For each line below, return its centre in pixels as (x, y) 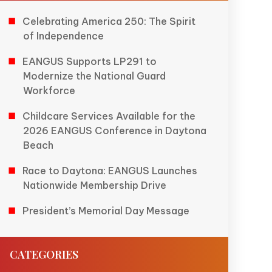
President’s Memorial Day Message (106, 210)
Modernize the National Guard (95, 76)
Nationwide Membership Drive (95, 185)
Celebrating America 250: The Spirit (109, 21)
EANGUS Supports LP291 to (89, 61)
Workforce (49, 90)
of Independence (64, 36)
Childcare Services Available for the (109, 116)
